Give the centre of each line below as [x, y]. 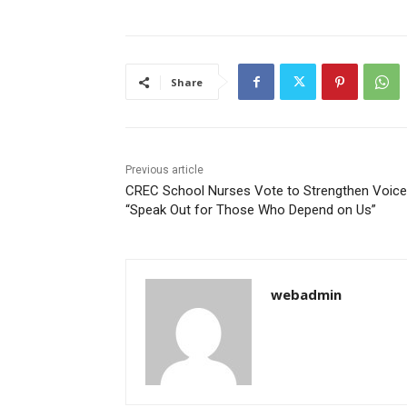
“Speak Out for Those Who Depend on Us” [251, 210]
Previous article [164, 170]
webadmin [306, 295]
